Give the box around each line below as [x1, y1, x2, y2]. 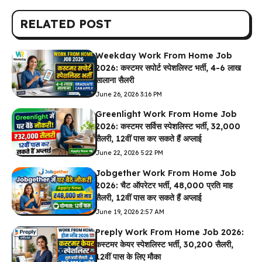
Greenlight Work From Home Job [95, 109, 237, 120]
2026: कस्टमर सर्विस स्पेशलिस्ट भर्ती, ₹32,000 [95, 121, 240, 132]
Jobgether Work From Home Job [95, 168, 236, 179]
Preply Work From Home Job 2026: [95, 226, 244, 237]
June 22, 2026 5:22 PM [95, 149, 163, 157]
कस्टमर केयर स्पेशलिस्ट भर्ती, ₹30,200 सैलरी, [95, 239, 233, 250]
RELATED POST [20, 16, 112, 31]
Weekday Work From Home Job [95, 50, 232, 61]
